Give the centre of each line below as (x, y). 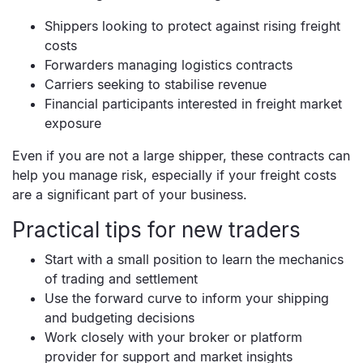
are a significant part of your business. (130, 195)
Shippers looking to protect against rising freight (192, 26)
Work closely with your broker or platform (173, 337)
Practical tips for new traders (156, 230)
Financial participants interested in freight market (193, 104)
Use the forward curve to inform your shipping (187, 299)
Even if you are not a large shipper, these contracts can (181, 156)
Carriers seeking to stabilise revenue (156, 85)
